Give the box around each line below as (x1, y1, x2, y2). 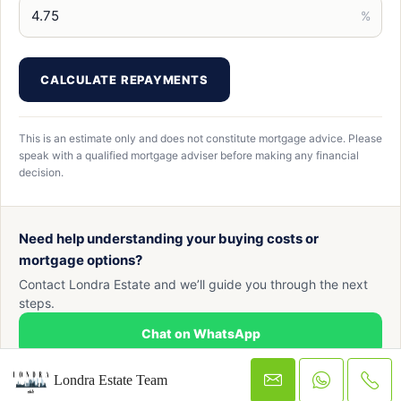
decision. (19, 166, 64, 179)
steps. (19, 295, 55, 311)
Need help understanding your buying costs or (19, 230, 319, 247)
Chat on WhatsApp (141, 326, 260, 341)
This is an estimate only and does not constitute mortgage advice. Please (19, 132, 382, 145)
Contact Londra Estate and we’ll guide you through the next (19, 277, 368, 292)
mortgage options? (19, 252, 142, 269)
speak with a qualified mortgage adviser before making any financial (19, 149, 359, 162)
